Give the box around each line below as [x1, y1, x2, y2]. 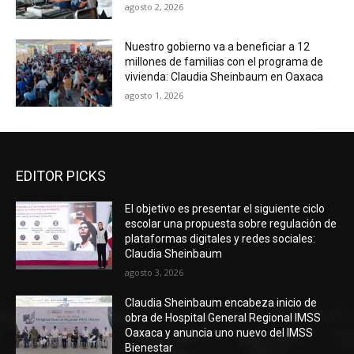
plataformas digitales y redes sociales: [125, 232, 316, 246]
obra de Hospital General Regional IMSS [125, 311, 322, 325]
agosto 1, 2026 [125, 88, 184, 101]
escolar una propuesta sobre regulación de [125, 217, 337, 231]
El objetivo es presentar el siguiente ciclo [125, 202, 326, 216]
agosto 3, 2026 [125, 266, 184, 279]
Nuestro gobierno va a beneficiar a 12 [125, 40, 311, 53]
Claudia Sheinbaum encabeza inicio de [125, 296, 318, 310]
